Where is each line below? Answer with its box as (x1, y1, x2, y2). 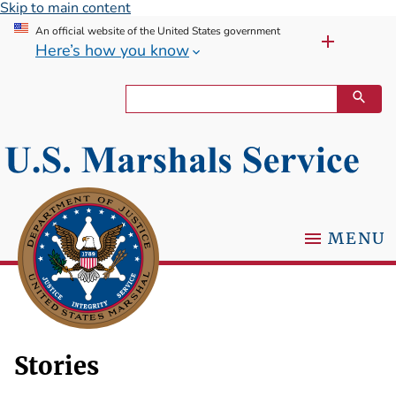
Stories (14, 351, 99, 382)
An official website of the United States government (35, 24, 280, 38)
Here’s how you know (35, 39, 189, 61)
